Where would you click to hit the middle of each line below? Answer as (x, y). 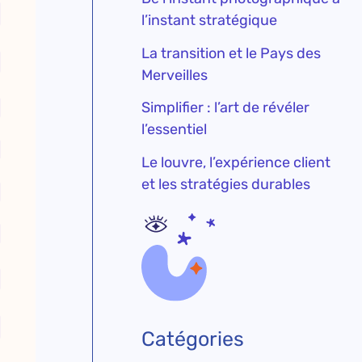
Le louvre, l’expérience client (236, 162)
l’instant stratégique (210, 21)
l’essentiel (175, 130)
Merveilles (175, 75)
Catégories (193, 339)
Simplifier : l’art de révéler (226, 108)
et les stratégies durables (226, 184)
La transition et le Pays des (232, 53)
